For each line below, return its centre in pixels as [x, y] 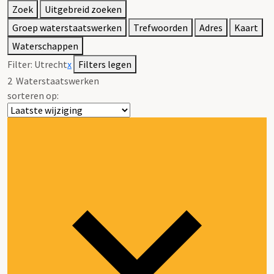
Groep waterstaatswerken [67, 27]
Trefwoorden [161, 27]
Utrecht [51, 64]
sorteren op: [33, 95]
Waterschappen [45, 46]
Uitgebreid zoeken [83, 9]
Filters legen [105, 64]
